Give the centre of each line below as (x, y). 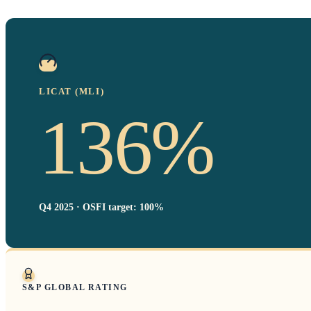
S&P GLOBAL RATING (75, 287)
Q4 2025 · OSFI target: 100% (101, 207)
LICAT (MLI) (72, 91)
